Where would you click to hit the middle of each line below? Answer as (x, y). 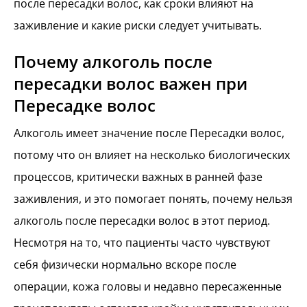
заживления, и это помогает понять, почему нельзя (153, 198)
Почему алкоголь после (113, 61)
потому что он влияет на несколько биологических (152, 155)
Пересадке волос (85, 105)
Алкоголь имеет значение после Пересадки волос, (149, 133)
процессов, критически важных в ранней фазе (138, 176)
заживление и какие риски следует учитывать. (138, 26)
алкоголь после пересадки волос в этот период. (142, 220)
